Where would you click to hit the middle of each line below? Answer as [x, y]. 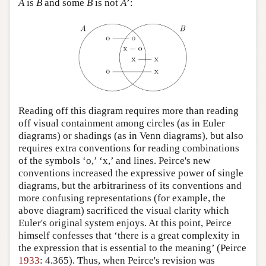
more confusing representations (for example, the [122, 198]
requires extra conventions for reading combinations [129, 148]
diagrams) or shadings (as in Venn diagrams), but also [131, 136]
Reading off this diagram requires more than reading [129, 111]
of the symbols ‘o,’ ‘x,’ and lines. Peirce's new [114, 161]
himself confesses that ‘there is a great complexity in [129, 236]
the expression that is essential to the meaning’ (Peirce [132, 248]
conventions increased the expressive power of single [131, 173]
